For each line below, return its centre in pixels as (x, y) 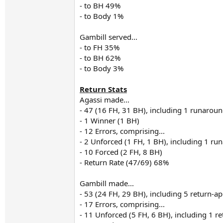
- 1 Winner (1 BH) (110, 120)
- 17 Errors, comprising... (122, 204)
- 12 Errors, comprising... (122, 131)
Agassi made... (105, 100)
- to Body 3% (102, 68)
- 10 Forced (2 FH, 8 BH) (121, 152)
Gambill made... (107, 183)
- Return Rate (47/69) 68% (124, 162)
